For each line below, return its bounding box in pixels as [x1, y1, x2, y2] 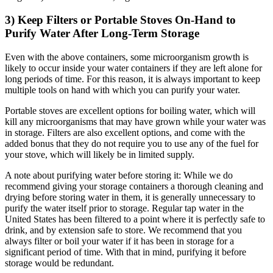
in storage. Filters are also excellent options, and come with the [5, 127, 245, 138]
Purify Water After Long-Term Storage [5, 27, 199, 40]
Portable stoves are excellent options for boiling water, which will [5, 105, 255, 116]
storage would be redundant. [5, 257, 114, 268]
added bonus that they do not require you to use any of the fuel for [5, 138, 258, 149]
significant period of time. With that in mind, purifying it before [5, 246, 246, 257]
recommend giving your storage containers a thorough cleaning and [5, 180, 263, 191]
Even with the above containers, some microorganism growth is [5, 51, 249, 62]
